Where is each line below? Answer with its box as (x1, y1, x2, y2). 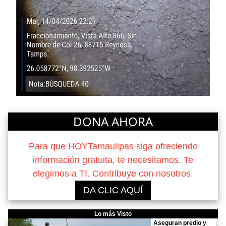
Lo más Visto (94, 210, 132, 218)
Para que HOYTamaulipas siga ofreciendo (28, 141, 198, 151)
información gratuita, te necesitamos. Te (33, 154, 193, 165)
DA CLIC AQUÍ (83, 185, 143, 195)
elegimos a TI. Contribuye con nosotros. (33, 168, 193, 179)
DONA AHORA (73, 112, 153, 130)
